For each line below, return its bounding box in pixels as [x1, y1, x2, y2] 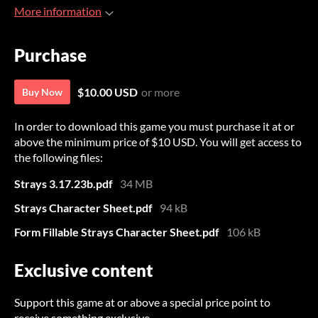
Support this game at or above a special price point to [14, 295, 270, 309]
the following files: [14, 150, 103, 165]
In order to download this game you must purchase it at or [14, 119, 295, 133]
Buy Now [22, 86, 62, 99]
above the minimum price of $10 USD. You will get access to [14, 135, 302, 149]
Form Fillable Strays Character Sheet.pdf [14, 225, 219, 239]
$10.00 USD [77, 85, 138, 99]
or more [141, 85, 180, 99]
